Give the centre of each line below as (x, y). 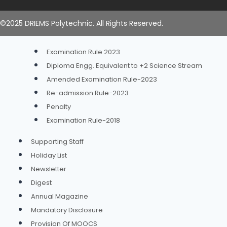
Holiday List (49, 155)
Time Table (49, 17)
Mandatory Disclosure (67, 210)
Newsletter (49, 169)
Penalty (59, 106)
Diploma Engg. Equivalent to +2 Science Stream (124, 65)
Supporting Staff (57, 141)
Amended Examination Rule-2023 (102, 79)
